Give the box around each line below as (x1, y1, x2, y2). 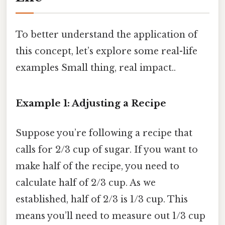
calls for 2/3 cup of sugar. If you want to (16, 144, 198, 156)
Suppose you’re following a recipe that (16, 128, 192, 139)
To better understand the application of (16, 29, 197, 41)
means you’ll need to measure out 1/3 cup (16, 210, 205, 222)
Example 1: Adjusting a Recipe (16, 97, 166, 109)
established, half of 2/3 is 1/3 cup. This (16, 194, 188, 205)
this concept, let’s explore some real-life (16, 46, 197, 57)
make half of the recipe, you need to (16, 161, 179, 172)
